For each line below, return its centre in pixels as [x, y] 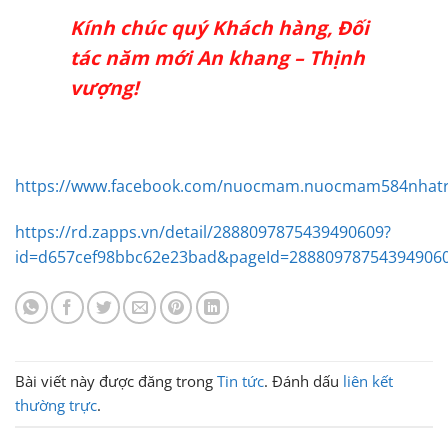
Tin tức [240, 381]
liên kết [368, 381]
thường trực [56, 405]
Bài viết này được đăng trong [116, 381]
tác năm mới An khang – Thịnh [217, 58]
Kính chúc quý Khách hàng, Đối [219, 28]
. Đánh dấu [303, 381]
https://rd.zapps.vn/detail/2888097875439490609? [203, 231]
